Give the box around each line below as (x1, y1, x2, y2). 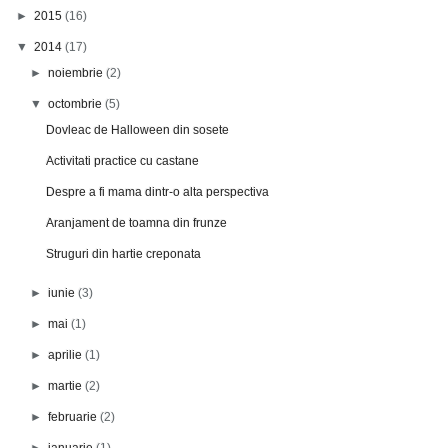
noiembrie (48, 65, 107, 80)
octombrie (48, 96, 106, 111)
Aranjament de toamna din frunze (45, 215, 227, 230)
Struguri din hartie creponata (45, 246, 201, 261)
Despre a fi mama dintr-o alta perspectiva (45, 184, 269, 199)
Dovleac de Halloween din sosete (45, 122, 229, 137)
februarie (48, 409, 101, 424)
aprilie (48, 347, 86, 362)
